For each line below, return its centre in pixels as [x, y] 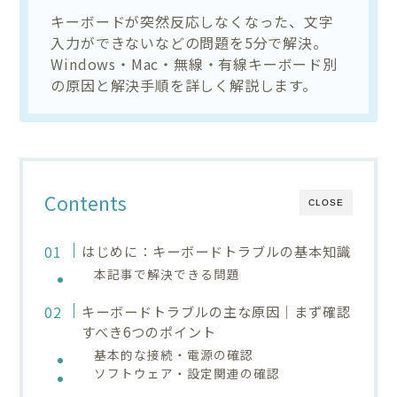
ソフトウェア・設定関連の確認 [187, 373]
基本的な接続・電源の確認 [174, 354]
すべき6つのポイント [148, 331]
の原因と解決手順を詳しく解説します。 [184, 85]
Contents [86, 202]
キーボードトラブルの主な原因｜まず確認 [216, 311]
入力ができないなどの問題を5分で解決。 [189, 42]
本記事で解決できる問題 [167, 273]
